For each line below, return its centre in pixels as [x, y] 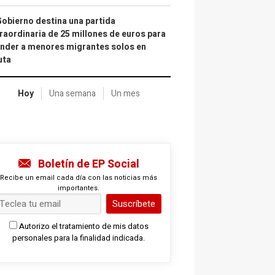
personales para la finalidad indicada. [79, 238]
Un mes [125, 94]
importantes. [79, 188]
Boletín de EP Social [89, 164]
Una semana [72, 94]
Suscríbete [134, 204]
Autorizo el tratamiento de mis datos [83, 226]
